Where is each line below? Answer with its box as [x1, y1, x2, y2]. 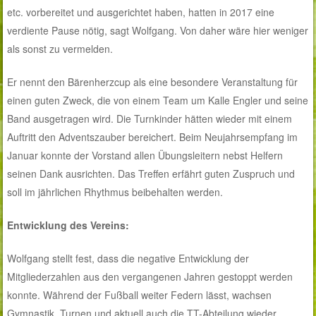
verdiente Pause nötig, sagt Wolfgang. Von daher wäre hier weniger [7, 23, 309, 38]
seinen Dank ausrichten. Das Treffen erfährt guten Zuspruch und [7, 166, 296, 181]
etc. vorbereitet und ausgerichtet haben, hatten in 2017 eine [7, 5, 275, 20]
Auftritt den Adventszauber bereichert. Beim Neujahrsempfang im [7, 130, 298, 145]
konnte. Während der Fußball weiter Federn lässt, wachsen [7, 288, 272, 303]
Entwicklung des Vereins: [7, 218, 130, 233]
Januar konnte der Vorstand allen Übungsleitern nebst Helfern [7, 148, 284, 163]
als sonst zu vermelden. [7, 42, 114, 56]
